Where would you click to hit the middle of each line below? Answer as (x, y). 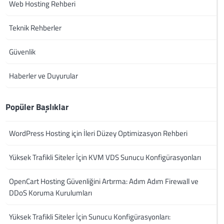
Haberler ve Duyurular (44, 76)
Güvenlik (22, 52)
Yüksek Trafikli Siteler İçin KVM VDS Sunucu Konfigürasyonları (105, 157)
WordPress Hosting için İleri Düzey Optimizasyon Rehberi (98, 133)
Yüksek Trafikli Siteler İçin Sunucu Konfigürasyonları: (90, 217)
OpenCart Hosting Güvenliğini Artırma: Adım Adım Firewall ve (104, 181)
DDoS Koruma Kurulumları (51, 193)
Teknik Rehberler (35, 28)
